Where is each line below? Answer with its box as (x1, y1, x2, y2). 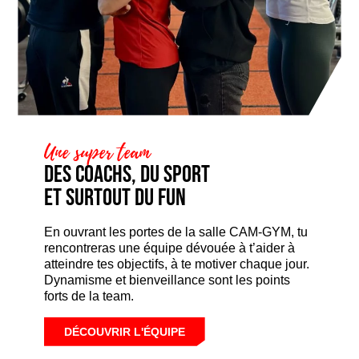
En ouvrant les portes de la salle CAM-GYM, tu (43, 224, 308, 239)
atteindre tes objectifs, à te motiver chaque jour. (43, 256, 309, 271)
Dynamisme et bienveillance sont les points (43, 272, 290, 287)
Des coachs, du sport (43, 159, 210, 189)
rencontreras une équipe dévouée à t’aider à (43, 240, 295, 255)
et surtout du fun (43, 183, 186, 212)
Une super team (43, 136, 150, 167)
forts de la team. (43, 288, 134, 303)
